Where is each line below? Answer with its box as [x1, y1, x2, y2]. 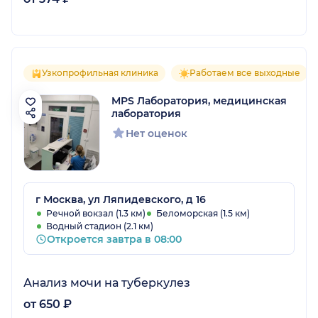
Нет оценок [126, 126, 187, 140]
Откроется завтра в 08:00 [47, 232, 182, 246]
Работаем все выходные [190, 67, 300, 78]
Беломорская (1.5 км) [156, 207, 250, 219]
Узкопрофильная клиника [42, 67, 158, 78]
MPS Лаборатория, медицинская [111, 94, 287, 107]
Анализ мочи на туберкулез [23, 275, 190, 290]
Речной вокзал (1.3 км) [46, 207, 146, 219]
